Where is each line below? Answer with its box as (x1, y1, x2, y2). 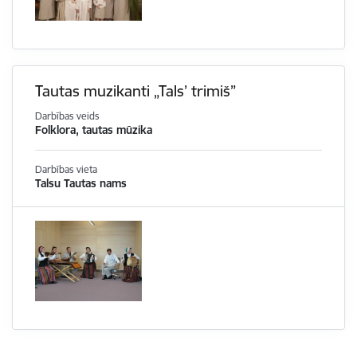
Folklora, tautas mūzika (35, 123, 152, 138)
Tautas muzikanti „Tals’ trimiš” (35, 81, 236, 101)
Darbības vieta (35, 163, 97, 176)
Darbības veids (35, 110, 100, 123)
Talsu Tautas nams (35, 176, 127, 191)
